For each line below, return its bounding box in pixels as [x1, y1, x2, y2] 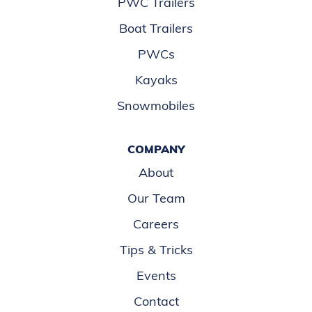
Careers [133, 216, 179, 232]
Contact [133, 293, 179, 309]
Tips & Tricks [119, 242, 193, 258]
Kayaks [134, 72, 178, 88]
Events [136, 267, 176, 283]
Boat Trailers [119, 20, 193, 36]
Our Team [127, 190, 185, 206]
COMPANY [127, 142, 185, 156]
